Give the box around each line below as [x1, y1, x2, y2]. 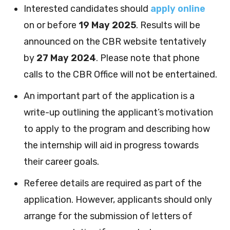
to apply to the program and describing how [24, 123, 210, 135]
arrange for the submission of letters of [24, 210, 193, 222]
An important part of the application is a [24, 90, 195, 102]
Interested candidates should [24, 3, 150, 14]
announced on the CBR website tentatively [24, 35, 206, 47]
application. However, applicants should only [24, 194, 212, 205]
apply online [150, 3, 205, 14]
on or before [24, 19, 79, 31]
